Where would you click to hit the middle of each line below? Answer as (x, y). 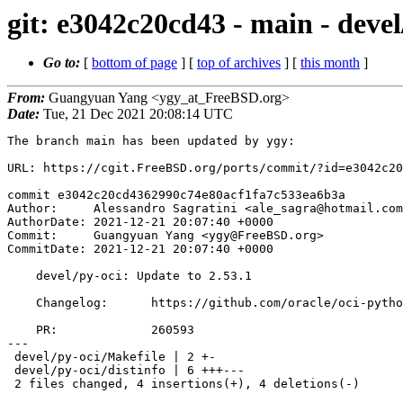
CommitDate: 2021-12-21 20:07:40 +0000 (140, 249)
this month (330, 63)
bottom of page (134, 63)
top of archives (239, 63)
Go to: (63, 63)
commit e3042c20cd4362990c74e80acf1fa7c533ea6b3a (176, 195)
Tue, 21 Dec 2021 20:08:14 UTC (136, 114)
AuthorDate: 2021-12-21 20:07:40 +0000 (140, 222)
